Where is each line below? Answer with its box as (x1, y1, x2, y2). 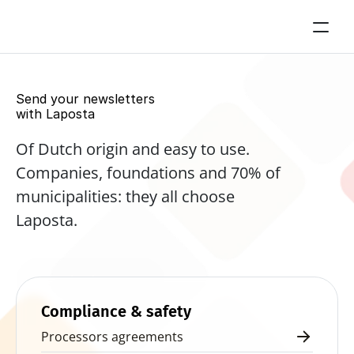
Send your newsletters (16, 91, 159, 107)
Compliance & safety (41, 302, 191, 321)
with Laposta (16, 106, 95, 122)
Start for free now (35, 271, 146, 288)
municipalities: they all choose (16, 186, 235, 207)
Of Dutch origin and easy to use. (16, 138, 250, 160)
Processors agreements (41, 328, 183, 345)
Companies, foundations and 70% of (16, 162, 281, 183)
